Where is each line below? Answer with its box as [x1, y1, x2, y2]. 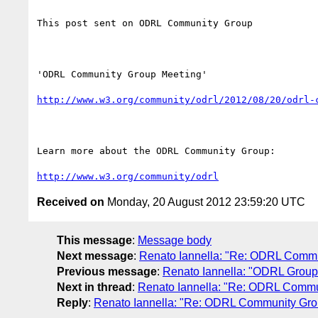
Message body [138, 234, 212, 246]
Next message [57, 249, 133, 262]
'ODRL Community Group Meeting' [37, 68, 207, 79]
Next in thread [57, 280, 132, 293]
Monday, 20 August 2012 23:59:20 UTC [104, 195, 305, 208]
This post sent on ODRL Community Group [37, 17, 253, 28]
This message [57, 234, 132, 246]
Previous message [57, 265, 157, 278]
